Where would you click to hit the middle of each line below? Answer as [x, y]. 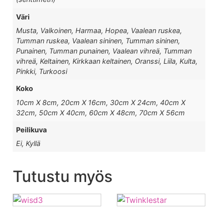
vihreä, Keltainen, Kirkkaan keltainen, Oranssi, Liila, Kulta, [107, 61]
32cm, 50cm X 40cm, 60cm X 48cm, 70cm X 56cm [101, 112]
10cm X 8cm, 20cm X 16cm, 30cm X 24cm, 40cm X [101, 102]
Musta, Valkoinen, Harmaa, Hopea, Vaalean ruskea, [99, 30]
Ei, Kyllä [28, 144]
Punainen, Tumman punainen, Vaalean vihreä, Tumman [104, 51]
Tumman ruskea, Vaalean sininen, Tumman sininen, [98, 40]
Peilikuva [32, 129]
